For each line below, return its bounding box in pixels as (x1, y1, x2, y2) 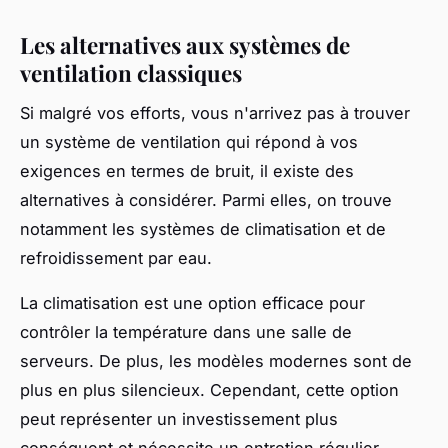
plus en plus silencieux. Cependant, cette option (20, 380, 399, 401)
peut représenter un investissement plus (20, 409, 338, 430)
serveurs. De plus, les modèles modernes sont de (20, 351, 412, 372)
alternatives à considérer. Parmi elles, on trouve (20, 190, 392, 211)
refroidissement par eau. (20, 248, 212, 269)
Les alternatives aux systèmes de (20, 29, 350, 60)
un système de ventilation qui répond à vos (20, 132, 358, 153)
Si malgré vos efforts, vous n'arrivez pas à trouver (20, 103, 410, 124)
